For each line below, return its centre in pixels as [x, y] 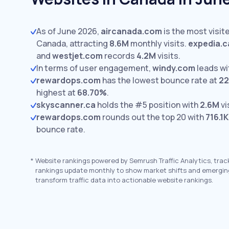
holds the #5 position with [148, 105]
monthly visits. [158, 43]
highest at [57, 93]
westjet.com [77, 56]
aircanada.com [131, 31]
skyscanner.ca [66, 105]
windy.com [174, 68]
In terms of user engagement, [94, 68]
